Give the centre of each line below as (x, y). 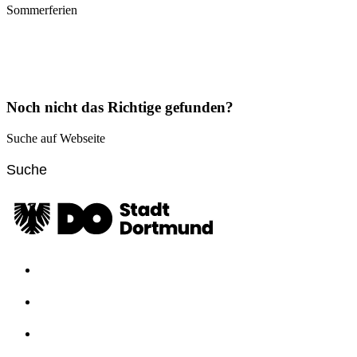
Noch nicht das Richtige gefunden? (120, 107)
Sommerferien (42, 10)
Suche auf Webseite (56, 138)
